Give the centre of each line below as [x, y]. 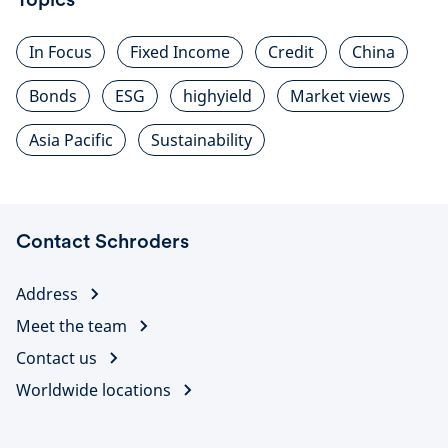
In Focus [60, 52]
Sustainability [201, 140]
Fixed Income [180, 52]
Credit [291, 52]
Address [47, 294]
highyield [217, 96]
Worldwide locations [93, 390]
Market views [340, 96]
